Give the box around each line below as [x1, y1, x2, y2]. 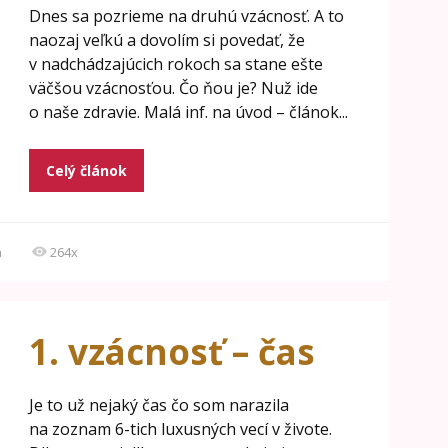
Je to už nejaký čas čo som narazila [28, 394, 289, 416]
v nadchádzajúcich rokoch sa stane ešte [28, 53, 323, 75]
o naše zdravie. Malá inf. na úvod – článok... [28, 101, 348, 123]
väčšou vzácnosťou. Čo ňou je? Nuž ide [28, 77, 318, 99]
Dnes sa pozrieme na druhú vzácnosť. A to [28, 5, 344, 27]
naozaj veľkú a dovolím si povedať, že [28, 29, 305, 51]
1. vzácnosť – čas [28, 328, 315, 375]
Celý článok [45, 161, 127, 180]
